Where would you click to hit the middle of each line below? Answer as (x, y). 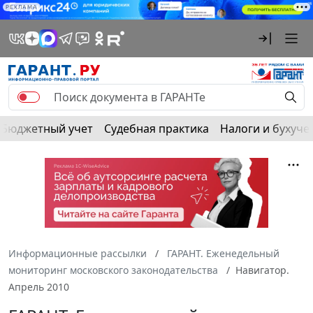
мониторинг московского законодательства (113, 270)
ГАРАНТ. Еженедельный (223, 254)
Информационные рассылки (78, 254)
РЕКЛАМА (22, 7)
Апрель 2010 (39, 287)
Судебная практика (156, 129)
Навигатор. (262, 270)
